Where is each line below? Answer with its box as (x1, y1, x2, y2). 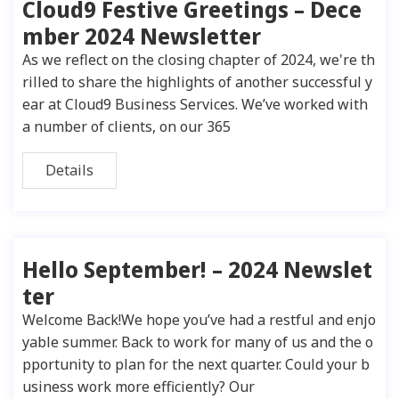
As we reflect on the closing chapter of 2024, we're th (22, 50, 375, 69)
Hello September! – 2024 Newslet (22, 254, 372, 284)
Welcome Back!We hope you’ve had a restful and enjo (22, 310, 376, 330)
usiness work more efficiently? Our (22, 377, 255, 396)
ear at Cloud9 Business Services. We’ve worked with (22, 94, 368, 114)
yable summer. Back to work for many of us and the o (22, 332, 373, 352)
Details (45, 160, 94, 180)
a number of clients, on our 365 (22, 117, 231, 136)
